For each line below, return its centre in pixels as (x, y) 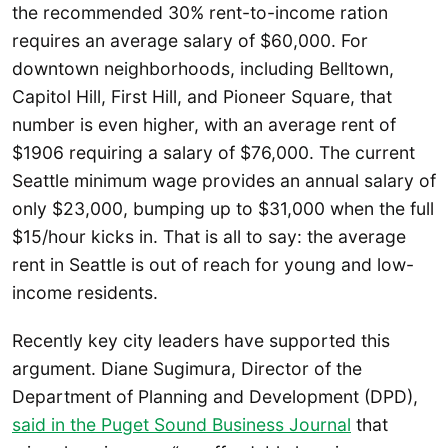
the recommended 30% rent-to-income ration (200, 13)
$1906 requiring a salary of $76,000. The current (213, 153)
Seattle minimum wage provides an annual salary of (224, 181)
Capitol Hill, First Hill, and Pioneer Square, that (202, 97)
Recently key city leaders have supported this (201, 340)
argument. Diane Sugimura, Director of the (187, 368)
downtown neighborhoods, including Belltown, (203, 69)
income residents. (85, 293)
